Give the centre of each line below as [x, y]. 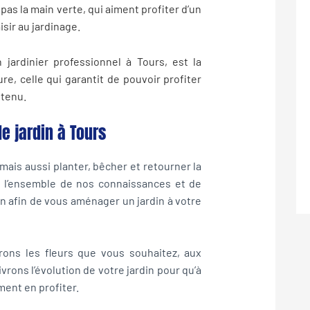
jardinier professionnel [64, 61]
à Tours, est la [162, 61]
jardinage [54, 26]
